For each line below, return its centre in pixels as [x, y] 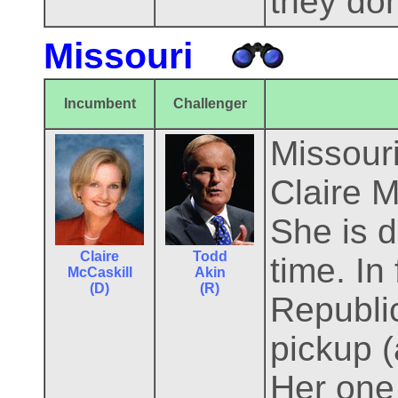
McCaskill [99, 272]
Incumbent [99, 103]
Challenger [210, 103]
